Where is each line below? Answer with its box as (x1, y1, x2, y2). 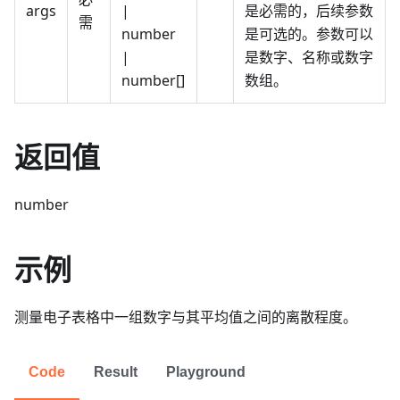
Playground (166, 364, 246, 380)
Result (94, 364, 137, 380)
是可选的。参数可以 (245, 24, 373, 45)
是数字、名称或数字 (245, 47, 373, 68)
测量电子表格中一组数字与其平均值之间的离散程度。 (14, 307, 357, 328)
